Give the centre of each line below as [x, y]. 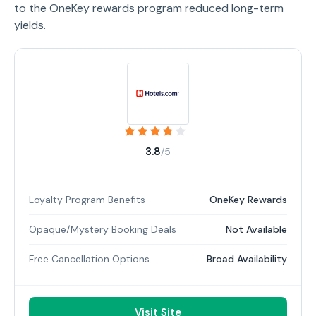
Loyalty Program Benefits [87, 200]
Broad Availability [247, 259]
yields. [30, 25]
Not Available [256, 229]
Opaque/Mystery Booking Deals [103, 229]
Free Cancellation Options [89, 259]
